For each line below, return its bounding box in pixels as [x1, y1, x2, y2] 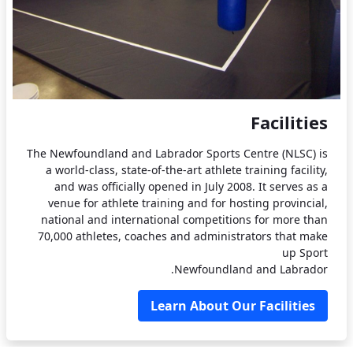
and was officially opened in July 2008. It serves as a [54, 178, 328, 194]
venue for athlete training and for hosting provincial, [48, 195, 328, 210]
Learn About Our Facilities [150, 296, 315, 314]
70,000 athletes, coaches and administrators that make [38, 228, 328, 243]
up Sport [282, 244, 328, 260]
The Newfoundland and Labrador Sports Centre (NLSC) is [27, 145, 328, 161]
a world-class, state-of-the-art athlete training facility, [46, 162, 328, 177]
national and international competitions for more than [41, 211, 328, 227]
